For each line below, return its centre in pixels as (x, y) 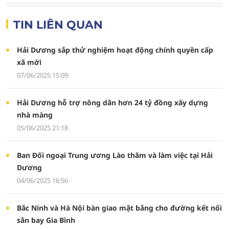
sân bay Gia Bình (46, 220)
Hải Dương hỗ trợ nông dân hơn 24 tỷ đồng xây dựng (112, 102)
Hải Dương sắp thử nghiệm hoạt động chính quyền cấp (115, 50)
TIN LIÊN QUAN (58, 25)
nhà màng (35, 115)
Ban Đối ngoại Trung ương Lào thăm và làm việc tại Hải (114, 155)
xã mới (29, 62)
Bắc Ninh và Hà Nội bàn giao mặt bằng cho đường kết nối (119, 208)
